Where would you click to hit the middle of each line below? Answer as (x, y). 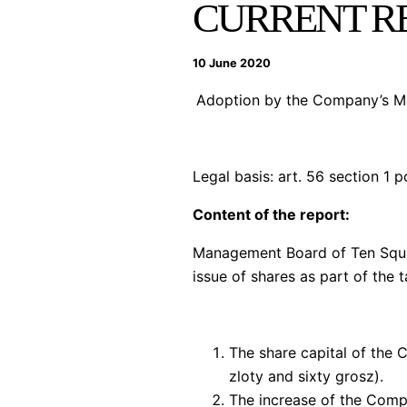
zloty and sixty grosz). (306, 376)
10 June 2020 (232, 63)
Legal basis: (235, 176)
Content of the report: (271, 214)
